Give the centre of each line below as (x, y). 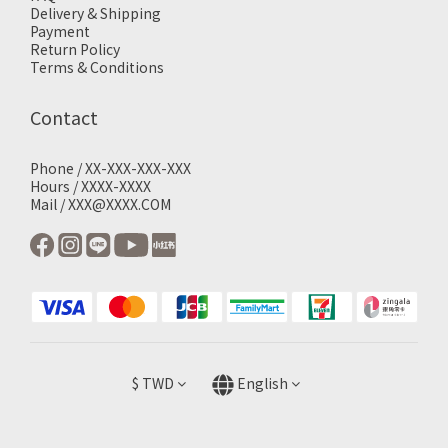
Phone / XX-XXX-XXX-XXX (110, 168)
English (262, 383)
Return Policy (75, 49)
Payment (60, 31)
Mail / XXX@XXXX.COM (100, 204)
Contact (64, 117)
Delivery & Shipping (95, 13)
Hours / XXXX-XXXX (90, 186)
